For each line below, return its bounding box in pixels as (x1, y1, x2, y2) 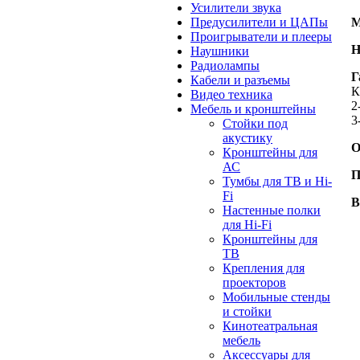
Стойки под (223, 117, 288, 130)
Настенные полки (223, 203, 321, 217)
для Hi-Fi (223, 218, 272, 231)
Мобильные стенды (223, 290, 330, 304)
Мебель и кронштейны (190, 102, 316, 116)
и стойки (223, 305, 272, 318)
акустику (223, 131, 272, 145)
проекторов (223, 276, 286, 289)
